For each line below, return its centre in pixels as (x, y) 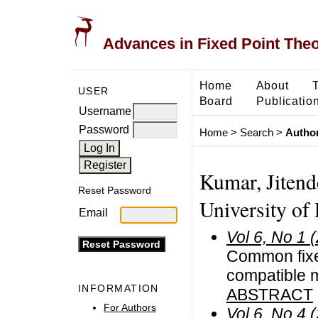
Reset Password (115, 191)
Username (105, 111)
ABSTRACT (269, 294)
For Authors (130, 307)
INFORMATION (119, 289)
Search (256, 133)
